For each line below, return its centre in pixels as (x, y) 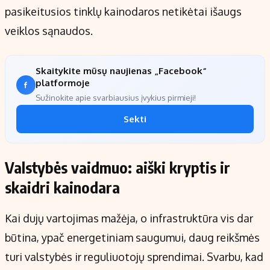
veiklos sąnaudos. (49, 31)
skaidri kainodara (62, 188)
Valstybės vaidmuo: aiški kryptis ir (118, 168)
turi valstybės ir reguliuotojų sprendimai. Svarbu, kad (134, 257)
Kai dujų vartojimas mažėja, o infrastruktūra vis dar (129, 218)
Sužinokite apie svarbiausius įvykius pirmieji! (116, 98)
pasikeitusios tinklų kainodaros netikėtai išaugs (123, 12)
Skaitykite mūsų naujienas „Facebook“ (121, 71)
